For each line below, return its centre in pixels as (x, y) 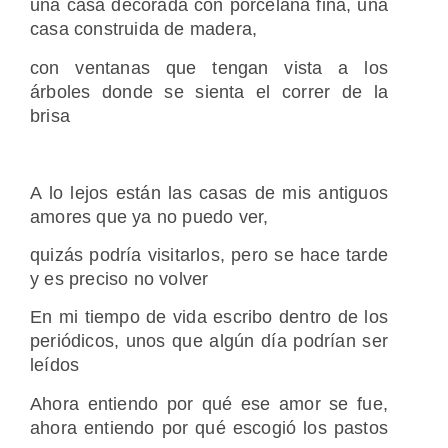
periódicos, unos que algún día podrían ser (209, 341)
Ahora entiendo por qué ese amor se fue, (209, 403)
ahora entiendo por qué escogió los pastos (209, 427)
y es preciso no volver (119, 278)
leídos (55, 365)
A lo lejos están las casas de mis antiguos (209, 192)
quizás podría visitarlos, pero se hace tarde (209, 254)
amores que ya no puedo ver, (152, 216)
